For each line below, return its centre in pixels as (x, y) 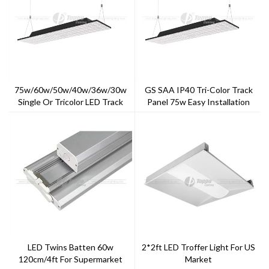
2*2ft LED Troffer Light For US (199, 247)
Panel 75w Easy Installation (199, 101)
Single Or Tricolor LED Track (70, 101)
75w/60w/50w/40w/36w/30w (70, 89)
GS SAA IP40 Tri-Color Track (198, 89)
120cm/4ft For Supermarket (70, 259)
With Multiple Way (199, 113)
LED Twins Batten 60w (70, 247)
